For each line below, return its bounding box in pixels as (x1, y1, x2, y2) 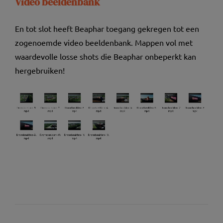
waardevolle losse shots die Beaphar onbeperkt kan (14, 51, 196, 62)
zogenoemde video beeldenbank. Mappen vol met (14, 37, 193, 48)
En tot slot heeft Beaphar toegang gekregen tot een (14, 23, 199, 34)
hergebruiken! (14, 65, 65, 76)
